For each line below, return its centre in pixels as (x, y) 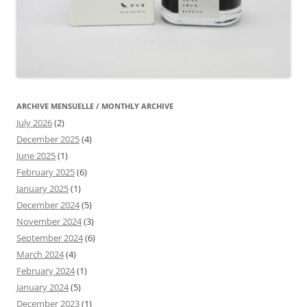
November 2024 (49, 221)
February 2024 (46, 270)
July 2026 (34, 122)
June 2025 (36, 155)
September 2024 (50, 237)
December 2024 (48, 205)
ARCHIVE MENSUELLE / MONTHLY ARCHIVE (95, 106)
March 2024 (40, 254)
